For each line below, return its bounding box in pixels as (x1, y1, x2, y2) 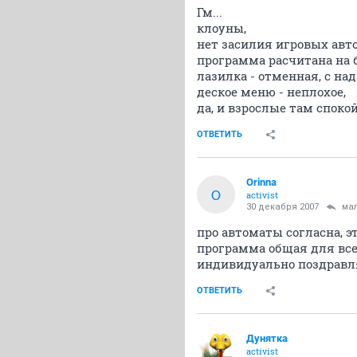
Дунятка (246, 332, 288, 344)
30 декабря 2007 (246, 202, 319, 212)
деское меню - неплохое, (197, 84, 346, 100)
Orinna (246, 176, 277, 188)
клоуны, (197, 20, 246, 36)
